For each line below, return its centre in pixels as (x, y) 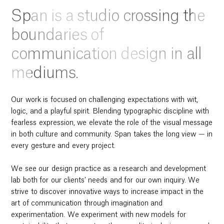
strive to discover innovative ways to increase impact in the (107, 192)
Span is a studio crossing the (108, 16)
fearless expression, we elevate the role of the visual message (112, 123)
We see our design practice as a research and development (109, 169)
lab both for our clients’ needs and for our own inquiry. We (105, 181)
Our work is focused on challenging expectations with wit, (104, 100)
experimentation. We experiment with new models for (98, 215)
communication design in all (106, 54)
